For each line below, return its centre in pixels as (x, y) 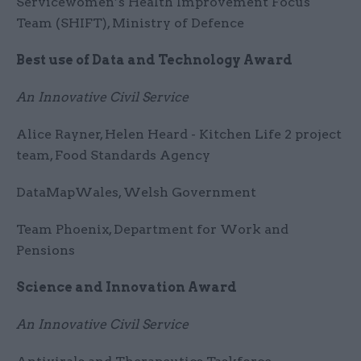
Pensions (46, 251)
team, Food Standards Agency (113, 156)
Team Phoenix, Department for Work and (152, 230)
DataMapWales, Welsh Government (136, 193)
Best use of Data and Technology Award (154, 60)
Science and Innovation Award (127, 288)
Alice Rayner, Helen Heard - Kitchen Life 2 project (179, 135)
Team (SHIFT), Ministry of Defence (130, 23)
